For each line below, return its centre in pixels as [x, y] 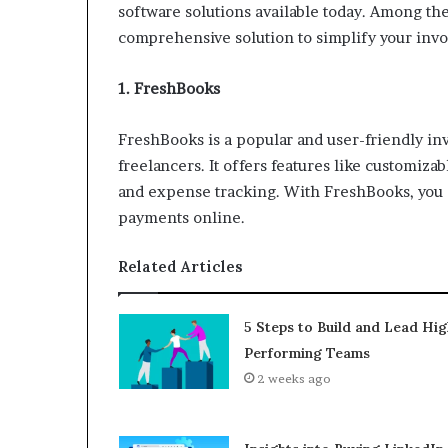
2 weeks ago [293, 379]
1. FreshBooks [169, 89]
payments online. [181, 218]
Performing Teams [306, 353]
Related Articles [180, 267]
